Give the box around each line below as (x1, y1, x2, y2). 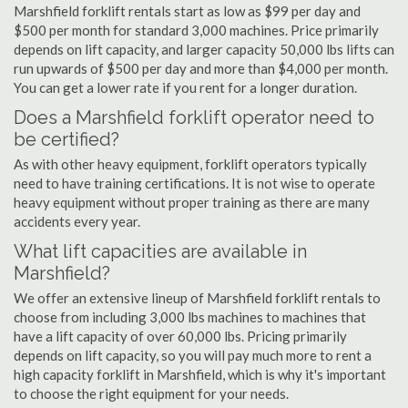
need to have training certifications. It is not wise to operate (14, 175, 375, 191)
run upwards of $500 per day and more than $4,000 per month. (14, 60, 388, 76)
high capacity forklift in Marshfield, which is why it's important (14, 366, 386, 382)
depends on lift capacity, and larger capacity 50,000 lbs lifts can (14, 41, 394, 57)
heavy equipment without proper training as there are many (14, 194, 370, 210)
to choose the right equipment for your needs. (14, 385, 289, 402)
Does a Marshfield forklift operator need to (14, 107, 374, 128)
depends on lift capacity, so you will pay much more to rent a (14, 347, 372, 363)
